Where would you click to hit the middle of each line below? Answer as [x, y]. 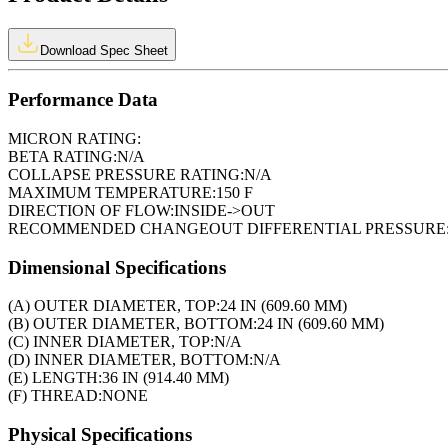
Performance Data [83, 100]
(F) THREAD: [55, 396]
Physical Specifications [100, 435]
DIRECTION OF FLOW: [91, 210]
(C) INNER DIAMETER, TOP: [111, 342]
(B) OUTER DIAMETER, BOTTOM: [132, 324]
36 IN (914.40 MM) [165, 378]
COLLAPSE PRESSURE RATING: [126, 174]
